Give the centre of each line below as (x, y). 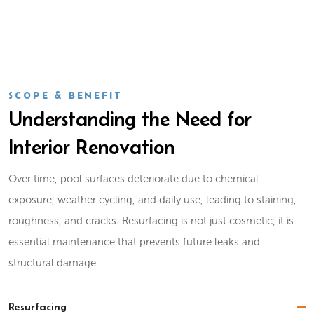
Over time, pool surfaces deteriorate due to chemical (134, 179)
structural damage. (54, 263)
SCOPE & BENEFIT (66, 95)
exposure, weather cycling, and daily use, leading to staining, (153, 200)
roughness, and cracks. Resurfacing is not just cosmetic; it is (151, 221)
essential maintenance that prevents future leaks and (135, 242)
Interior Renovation (92, 147)
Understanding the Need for (130, 119)
